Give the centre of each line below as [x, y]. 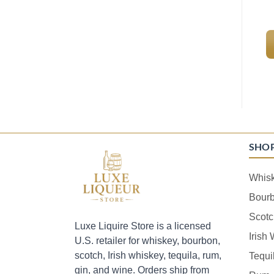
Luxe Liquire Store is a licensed [143, 226]
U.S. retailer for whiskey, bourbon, [147, 240]
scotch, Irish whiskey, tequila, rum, [148, 255]
